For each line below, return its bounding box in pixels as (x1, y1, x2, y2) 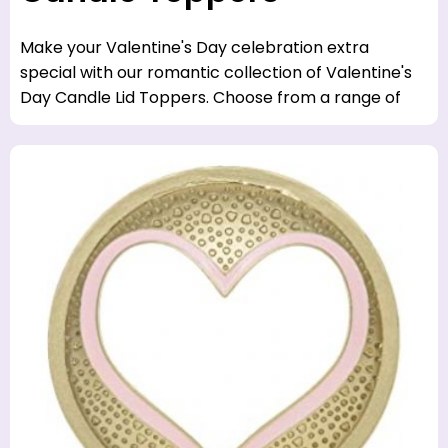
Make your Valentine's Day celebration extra (20, 35, 369, 59)
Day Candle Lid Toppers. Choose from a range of (20, 85, 401, 109)
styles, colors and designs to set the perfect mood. (20, 110, 418, 134)
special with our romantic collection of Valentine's (20, 60, 412, 84)
